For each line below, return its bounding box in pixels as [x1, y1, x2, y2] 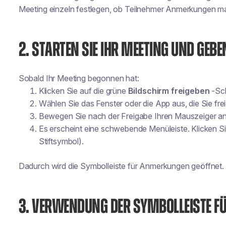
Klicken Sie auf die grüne [38, 86, 128, 96]
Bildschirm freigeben [128, 86, 210, 96]
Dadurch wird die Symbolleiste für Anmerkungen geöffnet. [18, 161, 224, 171]
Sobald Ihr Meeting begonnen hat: [18, 73, 139, 83]
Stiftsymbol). [38, 136, 84, 146]
